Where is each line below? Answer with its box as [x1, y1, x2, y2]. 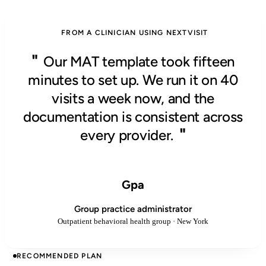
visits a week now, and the [52, 89, 214, 107]
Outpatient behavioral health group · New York [58, 216, 208, 226]
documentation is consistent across [23, 107, 243, 125]
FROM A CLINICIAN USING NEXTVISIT [61, 28, 208, 37]
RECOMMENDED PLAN [17, 251, 103, 260]
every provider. [80, 126, 174, 144]
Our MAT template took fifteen [43, 52, 235, 70]
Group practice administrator [74, 203, 192, 214]
